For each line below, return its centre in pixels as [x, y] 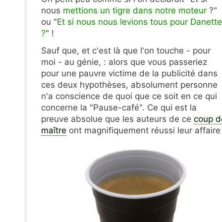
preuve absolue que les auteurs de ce [117, 119]
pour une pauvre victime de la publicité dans [129, 73]
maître [54, 130]
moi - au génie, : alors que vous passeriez [124, 62]
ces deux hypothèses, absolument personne [129, 84]
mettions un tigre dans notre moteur [135, 10]
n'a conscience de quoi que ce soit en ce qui [129, 96]
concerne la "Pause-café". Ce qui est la [119, 107]
